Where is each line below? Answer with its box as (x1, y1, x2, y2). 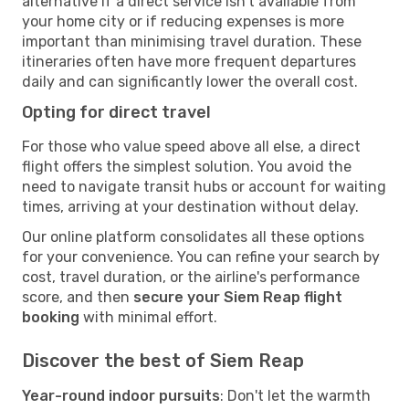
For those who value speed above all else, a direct (22, 137, 361, 155)
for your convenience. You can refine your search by (22, 247, 380, 266)
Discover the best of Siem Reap (22, 349, 304, 372)
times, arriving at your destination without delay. (22, 197, 359, 215)
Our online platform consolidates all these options (22, 227, 364, 246)
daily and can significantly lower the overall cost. (22, 72, 358, 90)
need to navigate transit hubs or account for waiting (22, 177, 386, 195)
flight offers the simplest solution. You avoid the (22, 157, 351, 175)
